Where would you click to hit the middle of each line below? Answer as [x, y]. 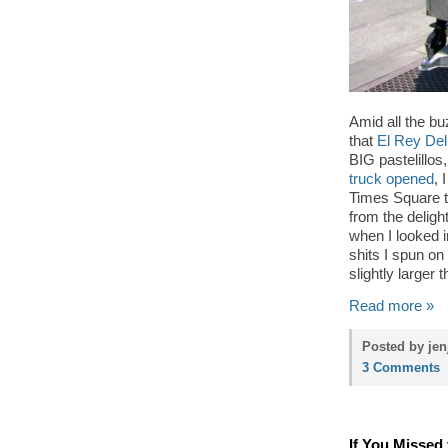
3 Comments [401, 367]
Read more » [391, 306]
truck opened [391, 179]
